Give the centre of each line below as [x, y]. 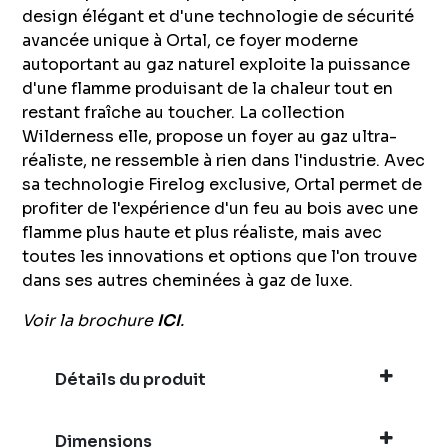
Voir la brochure [90, 321]
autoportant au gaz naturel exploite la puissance [216, 65]
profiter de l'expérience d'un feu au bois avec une [220, 209]
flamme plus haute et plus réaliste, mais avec [202, 233]
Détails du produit [131, 380]
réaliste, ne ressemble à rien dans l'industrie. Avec [224, 161]
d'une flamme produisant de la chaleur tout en [208, 89]
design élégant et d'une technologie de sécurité [218, 17]
